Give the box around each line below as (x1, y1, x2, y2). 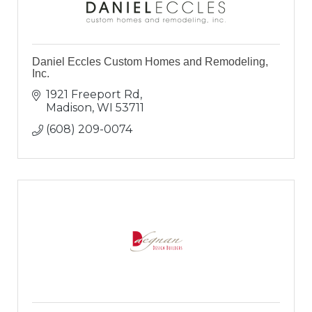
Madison (46, 101, 92, 115)
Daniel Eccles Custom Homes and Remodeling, (32, 56, 268, 68)
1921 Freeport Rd (46, 88, 140, 102)
